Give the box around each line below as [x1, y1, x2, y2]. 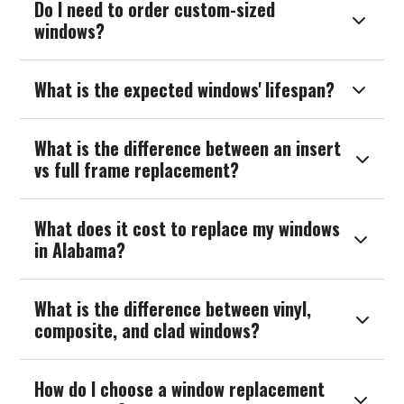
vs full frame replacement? [34, 156, 240, 184]
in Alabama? [34, 236, 126, 264]
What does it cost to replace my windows [34, 215, 341, 243]
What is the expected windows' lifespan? [34, 76, 335, 104]
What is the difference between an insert [34, 134, 342, 162]
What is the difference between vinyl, [34, 295, 312, 323]
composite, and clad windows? [34, 317, 261, 344]
